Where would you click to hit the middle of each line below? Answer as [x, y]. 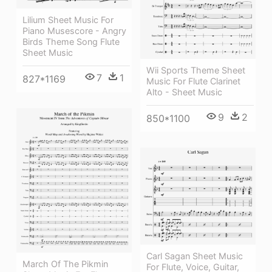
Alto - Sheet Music [184, 92]
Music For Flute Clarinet [193, 81]
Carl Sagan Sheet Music [195, 256]
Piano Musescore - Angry [74, 31]
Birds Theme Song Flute [71, 42]
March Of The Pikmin [65, 263]
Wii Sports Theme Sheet [196, 70]
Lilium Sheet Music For [68, 20]
